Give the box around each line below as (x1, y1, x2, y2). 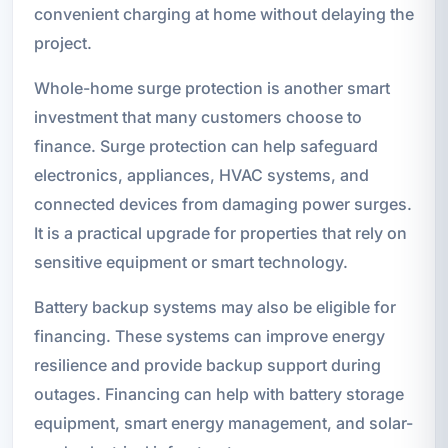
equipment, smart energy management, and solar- (33, 412, 413, 433)
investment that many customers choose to (33, 106, 362, 127)
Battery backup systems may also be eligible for (33, 296, 396, 317)
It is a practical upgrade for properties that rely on (33, 222, 407, 243)
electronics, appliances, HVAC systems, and (33, 164, 369, 185)
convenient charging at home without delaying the (33, 3, 414, 24)
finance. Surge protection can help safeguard (33, 135, 378, 156)
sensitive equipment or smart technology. (33, 251, 348, 272)
